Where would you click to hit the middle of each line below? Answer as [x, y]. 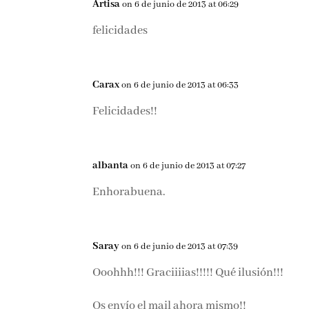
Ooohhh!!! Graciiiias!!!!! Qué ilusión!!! [188, 273]
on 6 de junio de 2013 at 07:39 [180, 247]
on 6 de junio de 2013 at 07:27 [188, 166]
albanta [111, 166]
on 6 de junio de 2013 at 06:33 [180, 86]
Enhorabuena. [129, 192]
